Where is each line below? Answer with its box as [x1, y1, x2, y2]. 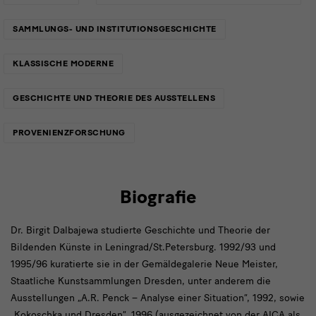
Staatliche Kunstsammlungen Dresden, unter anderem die [11, 274, 271, 287]
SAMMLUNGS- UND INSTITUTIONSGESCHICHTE [13, 23, 217, 34]
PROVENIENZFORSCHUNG [13, 127, 126, 138]
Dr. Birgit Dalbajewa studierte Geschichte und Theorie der [11, 224, 270, 236]
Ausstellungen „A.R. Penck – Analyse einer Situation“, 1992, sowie [11, 291, 305, 304]
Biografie [120, 185, 196, 208]
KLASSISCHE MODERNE [13, 58, 114, 68]
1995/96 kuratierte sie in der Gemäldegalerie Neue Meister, [11, 257, 278, 270]
